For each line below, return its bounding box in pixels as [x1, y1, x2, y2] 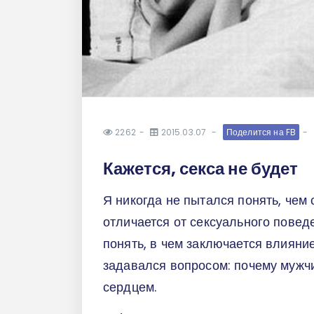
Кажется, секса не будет [103, 156, 298, 180]
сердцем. [103, 278, 161, 296]
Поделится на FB [226, 125, 296, 138]
